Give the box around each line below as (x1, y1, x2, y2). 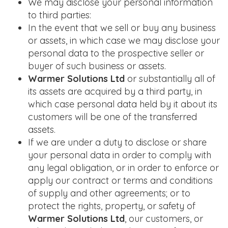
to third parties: (28, 9, 91, 21)
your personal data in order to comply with (28, 149, 211, 161)
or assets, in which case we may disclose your (28, 35, 220, 46)
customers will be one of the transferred (28, 111, 197, 123)
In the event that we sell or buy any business (28, 22, 216, 34)
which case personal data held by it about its (28, 98, 217, 110)
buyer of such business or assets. (28, 60, 166, 72)
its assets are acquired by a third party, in (28, 85, 202, 97)
